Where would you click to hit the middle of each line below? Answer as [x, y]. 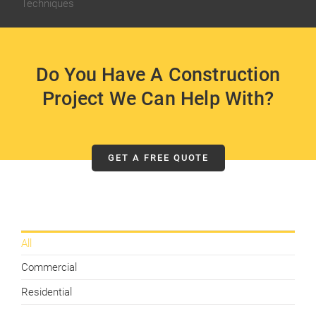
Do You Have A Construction [158, 75]
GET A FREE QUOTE [158, 158]
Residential [47, 292]
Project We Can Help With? [158, 99]
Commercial [49, 267]
